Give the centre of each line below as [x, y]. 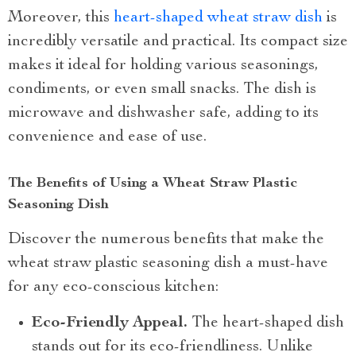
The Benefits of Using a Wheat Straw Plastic [153, 184]
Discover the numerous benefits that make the [166, 240]
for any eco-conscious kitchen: [113, 288]
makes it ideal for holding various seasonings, [163, 66]
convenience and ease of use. [107, 138]
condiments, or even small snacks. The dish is [162, 90]
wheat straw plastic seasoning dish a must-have [168, 264]
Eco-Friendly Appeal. [110, 324]
